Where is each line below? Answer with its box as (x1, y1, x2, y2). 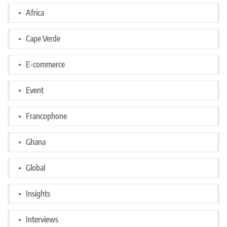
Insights (26, 188, 50, 199)
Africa (26, 7, 44, 18)
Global (26, 162, 45, 173)
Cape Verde (26, 33, 60, 44)
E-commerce (26, 59, 65, 69)
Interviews (26, 214, 58, 224)
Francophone (26, 110, 67, 121)
